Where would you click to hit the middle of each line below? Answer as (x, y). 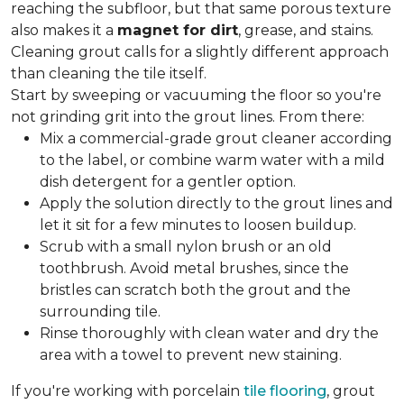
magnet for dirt (178, 30)
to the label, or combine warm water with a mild (212, 160)
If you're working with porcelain (127, 391)
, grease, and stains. (306, 30)
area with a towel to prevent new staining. (191, 355)
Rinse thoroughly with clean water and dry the (209, 333)
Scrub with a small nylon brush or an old (186, 247)
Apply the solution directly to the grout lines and (216, 203)
